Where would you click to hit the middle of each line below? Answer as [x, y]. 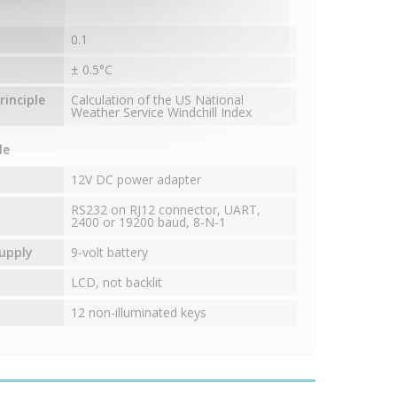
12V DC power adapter [136, 180]
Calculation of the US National [157, 100]
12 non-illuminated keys [138, 313]
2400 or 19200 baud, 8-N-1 [148, 222]
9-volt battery [109, 253]
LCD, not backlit [116, 283]
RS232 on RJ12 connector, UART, [165, 210]
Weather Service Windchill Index [161, 113]
